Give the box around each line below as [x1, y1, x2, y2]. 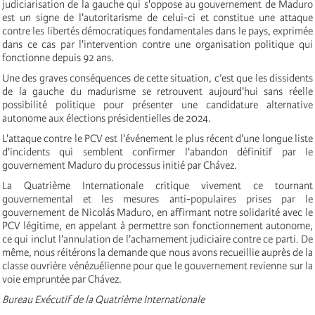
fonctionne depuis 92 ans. [2, 51, 114, 64]
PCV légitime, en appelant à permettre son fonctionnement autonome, [2, 219, 313, 232]
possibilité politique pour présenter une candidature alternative [2, 98, 313, 111]
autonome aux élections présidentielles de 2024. [2, 111, 211, 124]
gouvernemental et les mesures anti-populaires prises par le [2, 192, 313, 205]
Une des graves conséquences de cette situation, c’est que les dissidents [2, 71, 313, 84]
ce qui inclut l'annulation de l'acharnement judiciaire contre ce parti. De [2, 232, 313, 245]
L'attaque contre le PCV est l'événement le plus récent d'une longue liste [2, 131, 313, 145]
